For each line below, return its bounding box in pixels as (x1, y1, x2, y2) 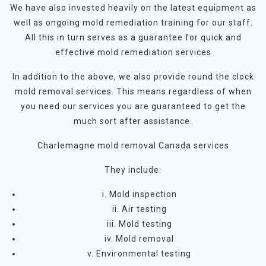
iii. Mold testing (106, 218, 172, 229)
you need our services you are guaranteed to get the (20, 101, 246, 111)
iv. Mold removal (104, 233, 174, 243)
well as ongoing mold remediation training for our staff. (13, 17, 253, 27)
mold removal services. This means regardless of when (14, 86, 252, 96)
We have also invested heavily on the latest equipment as (9, 2, 256, 12)
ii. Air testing (112, 204, 167, 214)
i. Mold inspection (102, 189, 177, 199)
